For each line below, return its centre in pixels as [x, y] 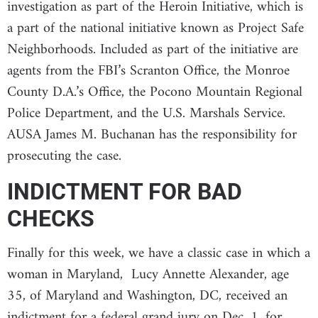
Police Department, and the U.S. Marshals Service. [148, 114]
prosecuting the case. [66, 157]
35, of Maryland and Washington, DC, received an [147, 296]
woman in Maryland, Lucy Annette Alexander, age [148, 275]
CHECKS [51, 218]
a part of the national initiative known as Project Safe [155, 29]
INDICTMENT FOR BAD [125, 191]
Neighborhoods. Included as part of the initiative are [153, 50]
